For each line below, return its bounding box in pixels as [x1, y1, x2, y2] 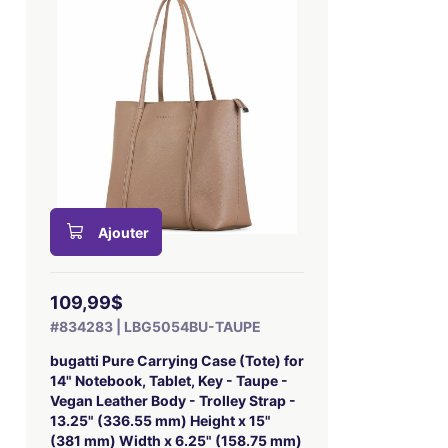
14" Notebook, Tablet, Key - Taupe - [49, 372, 288, 389]
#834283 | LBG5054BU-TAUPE [49, 318, 261, 335]
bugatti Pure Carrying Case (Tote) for [49, 352, 304, 369]
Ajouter [97, 224, 149, 241]
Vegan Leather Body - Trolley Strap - [49, 392, 296, 409]
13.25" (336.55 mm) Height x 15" [49, 412, 271, 429]
